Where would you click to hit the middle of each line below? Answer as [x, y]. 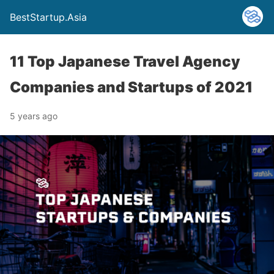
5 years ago [34, 116]
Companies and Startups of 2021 [131, 87]
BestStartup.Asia [48, 17]
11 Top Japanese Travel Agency [125, 61]
